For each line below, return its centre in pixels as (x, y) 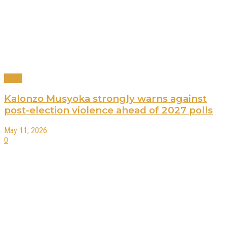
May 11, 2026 (26, 130)
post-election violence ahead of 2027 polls (108, 110)
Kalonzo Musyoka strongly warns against (105, 98)
